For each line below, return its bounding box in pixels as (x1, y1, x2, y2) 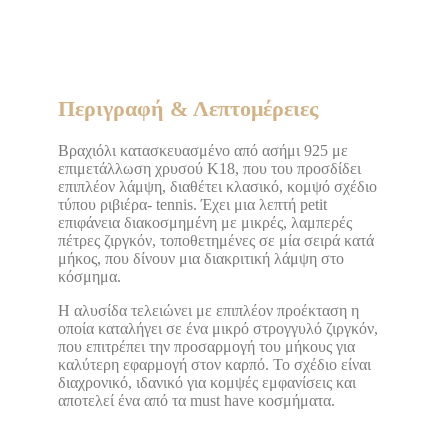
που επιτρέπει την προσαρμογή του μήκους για (58, 338, 355, 356)
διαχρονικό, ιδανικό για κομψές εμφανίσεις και (58, 374, 356, 392)
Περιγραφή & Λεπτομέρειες (58, 96, 318, 122)
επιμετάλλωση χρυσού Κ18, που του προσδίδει (58, 160, 361, 178)
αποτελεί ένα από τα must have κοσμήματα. (58, 392, 335, 410)
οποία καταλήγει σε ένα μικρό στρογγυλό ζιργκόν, (58, 320, 378, 338)
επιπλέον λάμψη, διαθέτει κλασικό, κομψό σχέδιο (58, 178, 377, 196)
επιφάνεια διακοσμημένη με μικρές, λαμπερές (58, 214, 352, 232)
